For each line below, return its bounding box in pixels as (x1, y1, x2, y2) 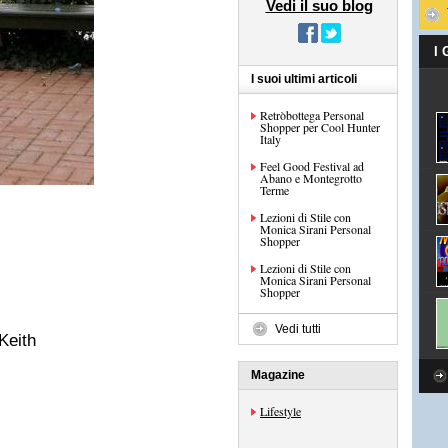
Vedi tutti (275, 322, 321, 336)
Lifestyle (260, 403, 301, 419)
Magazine (251, 368, 305, 382)
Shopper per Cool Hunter (260, 119, 380, 135)
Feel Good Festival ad (260, 158, 364, 174)
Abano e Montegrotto (260, 170, 362, 186)
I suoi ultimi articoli (251, 72, 357, 86)
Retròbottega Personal (260, 107, 364, 123)
